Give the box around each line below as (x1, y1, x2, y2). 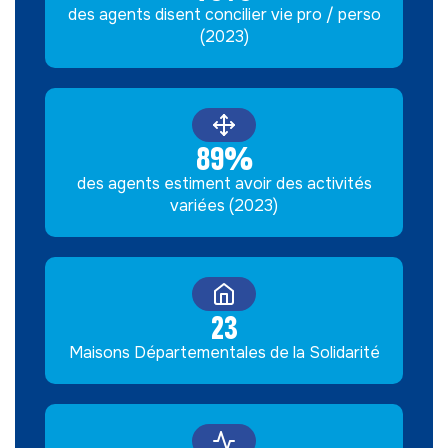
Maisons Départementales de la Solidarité (68, 342, 380, 363)
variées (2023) (170, 195, 278, 216)
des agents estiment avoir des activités (76, 173, 372, 194)
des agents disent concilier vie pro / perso (67, 4, 381, 25)
